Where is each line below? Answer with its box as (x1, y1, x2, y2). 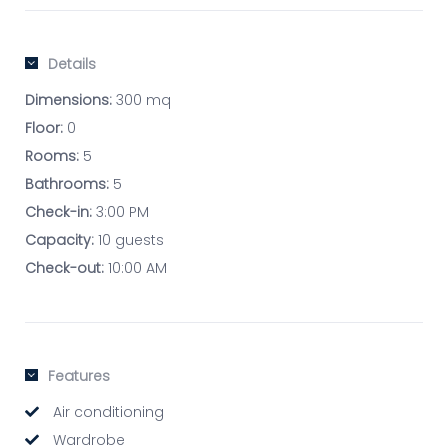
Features (48, 366, 110, 387)
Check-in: (25, 202, 92, 223)
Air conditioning (49, 402, 164, 423)
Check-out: (25, 258, 104, 279)
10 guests (94, 230, 164, 251)
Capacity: (25, 230, 94, 251)
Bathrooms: (25, 174, 109, 195)
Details (48, 54, 96, 75)
